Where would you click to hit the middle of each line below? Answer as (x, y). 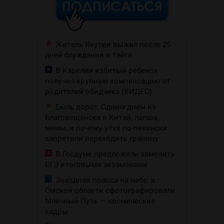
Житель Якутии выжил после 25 (113, 44)
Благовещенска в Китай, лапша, (102, 117)
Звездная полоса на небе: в (105, 180)
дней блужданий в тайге (88, 55)
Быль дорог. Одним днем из (106, 107)
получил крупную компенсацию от (108, 81)
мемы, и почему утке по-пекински (106, 128)
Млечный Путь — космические (100, 201)
